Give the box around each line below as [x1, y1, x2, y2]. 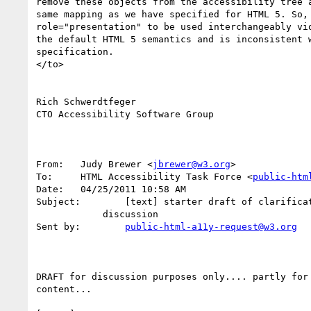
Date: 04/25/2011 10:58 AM [36, 183, 64, 194]
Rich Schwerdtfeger [36, 96, 136, 107]
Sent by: [81, 221, 125, 232]
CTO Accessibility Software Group [36, 108, 214, 119]
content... [36, 283, 92, 294]
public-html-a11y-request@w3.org [125, 221, 297, 232]
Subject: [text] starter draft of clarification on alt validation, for [36, 196, 81, 207]
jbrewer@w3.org [153, 158, 230, 169]
